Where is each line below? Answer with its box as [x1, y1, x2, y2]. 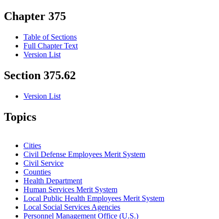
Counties [23, 167, 51, 176]
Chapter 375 [4, 10, 66, 23]
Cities [23, 141, 41, 150]
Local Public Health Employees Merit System [23, 194, 164, 202]
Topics [4, 110, 36, 124]
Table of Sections [23, 33, 77, 42]
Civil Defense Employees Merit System [23, 150, 145, 158]
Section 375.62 [4, 69, 76, 82]
